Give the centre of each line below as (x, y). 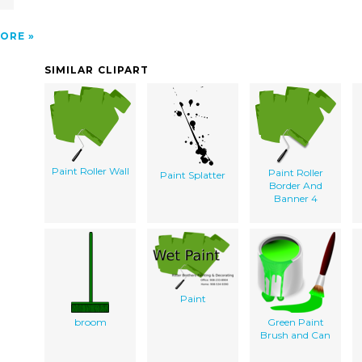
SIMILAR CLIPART (97, 69)
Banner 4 (295, 198)
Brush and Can (295, 335)
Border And (295, 185)
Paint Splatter (193, 175)
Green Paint (295, 322)
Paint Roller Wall (90, 170)
